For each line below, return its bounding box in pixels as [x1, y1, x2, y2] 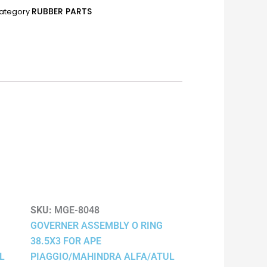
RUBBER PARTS [32, 5, 92, 17]
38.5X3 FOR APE [30, 235, 101, 247]
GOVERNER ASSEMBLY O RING [30, 219, 163, 231]
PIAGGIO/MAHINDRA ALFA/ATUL [30, 250, 175, 262]
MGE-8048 [52, 204, 100, 216]
